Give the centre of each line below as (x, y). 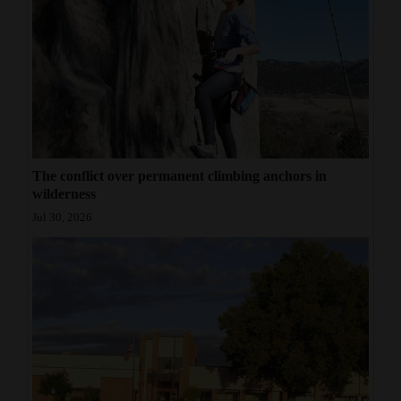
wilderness (64, 194)
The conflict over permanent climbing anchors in (179, 176)
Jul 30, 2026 (62, 218)
